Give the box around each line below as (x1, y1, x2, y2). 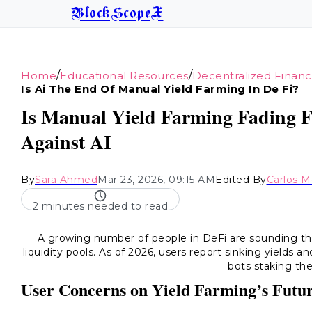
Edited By (215, 173, 267, 186)
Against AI (21, 127, 111, 156)
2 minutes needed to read (33, 200, 168, 212)
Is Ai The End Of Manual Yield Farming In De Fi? (21, 82, 299, 95)
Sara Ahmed (35, 173, 97, 186)
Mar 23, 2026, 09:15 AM (97, 173, 215, 186)
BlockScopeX (71, 6, 164, 21)
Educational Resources (60, 68, 189, 82)
